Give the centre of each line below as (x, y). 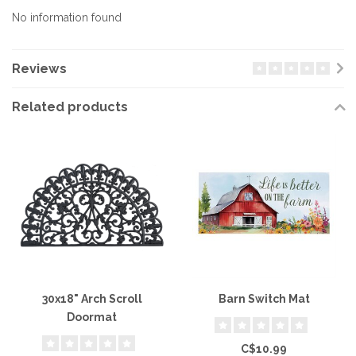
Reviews (39, 69)
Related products (70, 107)
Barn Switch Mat (264, 298)
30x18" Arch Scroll (92, 298)
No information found (67, 17)
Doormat (92, 317)
